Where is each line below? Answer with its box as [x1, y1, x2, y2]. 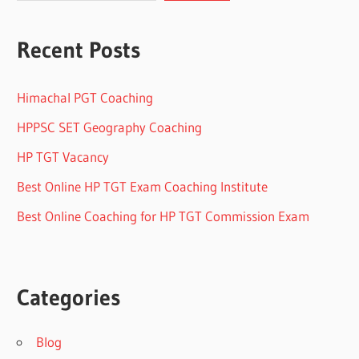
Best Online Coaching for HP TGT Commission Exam [17, 208, 310, 225]
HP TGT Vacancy [17, 148, 110, 166]
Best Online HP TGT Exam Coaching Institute [17, 178, 268, 196]
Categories [17, 284, 121, 312]
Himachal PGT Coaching [17, 89, 154, 107]
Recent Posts [17, 35, 141, 63]
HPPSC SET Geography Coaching [17, 119, 203, 136]
